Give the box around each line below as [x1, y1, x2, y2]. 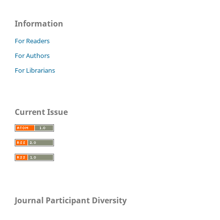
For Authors [15, 51, 50, 60]
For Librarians [15, 66, 55, 75]
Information [15, 18, 63, 29]
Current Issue [15, 107, 68, 118]
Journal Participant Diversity [15, 195, 127, 206]
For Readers [15, 36, 50, 46]
